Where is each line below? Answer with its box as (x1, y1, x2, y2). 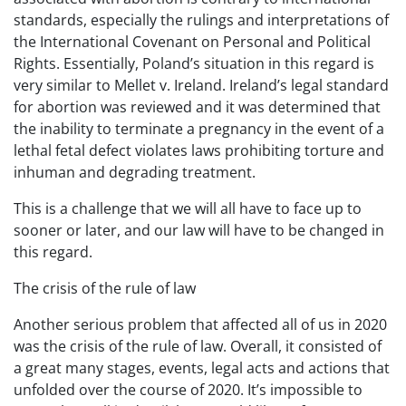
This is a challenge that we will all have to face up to (14, 198, 362, 218)
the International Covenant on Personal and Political (14, 32, 371, 52)
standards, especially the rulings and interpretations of (14, 10, 389, 30)
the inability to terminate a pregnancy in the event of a (14, 119, 384, 139)
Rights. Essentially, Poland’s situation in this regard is (14, 53, 374, 73)
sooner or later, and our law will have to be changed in (14, 220, 384, 240)
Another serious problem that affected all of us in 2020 (14, 314, 387, 334)
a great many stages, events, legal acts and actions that (14, 358, 390, 378)
